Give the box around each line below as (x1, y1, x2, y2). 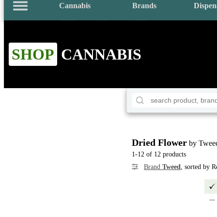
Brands (132, 1, 156, 10)
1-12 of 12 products (132, 151, 186, 158)
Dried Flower (132, 137, 187, 148)
